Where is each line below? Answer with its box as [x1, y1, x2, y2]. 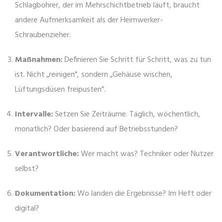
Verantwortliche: [15, 148, 79, 161]
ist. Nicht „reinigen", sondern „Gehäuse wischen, [15, 68, 172, 82]
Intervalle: [15, 108, 53, 121]
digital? [15, 202, 39, 216]
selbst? [15, 163, 39, 176]
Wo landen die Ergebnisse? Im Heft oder [75, 187, 212, 201]
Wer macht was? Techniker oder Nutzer [79, 148, 214, 161]
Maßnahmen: [15, 54, 62, 67]
